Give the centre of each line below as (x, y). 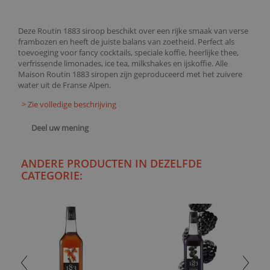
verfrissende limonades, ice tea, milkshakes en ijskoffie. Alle (123, 63)
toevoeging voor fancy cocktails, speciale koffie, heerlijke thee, (128, 52)
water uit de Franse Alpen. (64, 85)
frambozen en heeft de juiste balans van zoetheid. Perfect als (126, 42)
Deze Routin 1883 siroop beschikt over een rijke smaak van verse (133, 31)
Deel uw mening (59, 128)
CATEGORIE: (52, 176)
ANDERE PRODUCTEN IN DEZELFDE (111, 164)
